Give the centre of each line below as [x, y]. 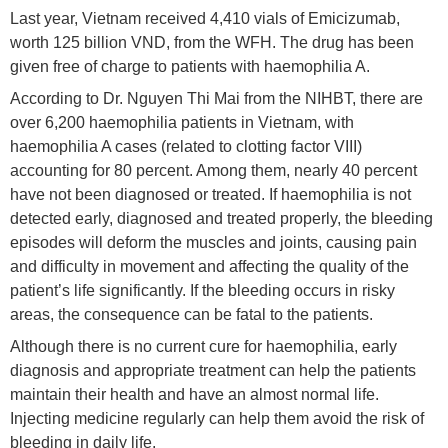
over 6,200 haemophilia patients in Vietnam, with [182, 122]
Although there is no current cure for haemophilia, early [203, 346]
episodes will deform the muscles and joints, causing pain [213, 242]
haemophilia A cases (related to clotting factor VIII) [186, 146]
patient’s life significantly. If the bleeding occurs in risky [202, 290]
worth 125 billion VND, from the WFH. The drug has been [212, 42]
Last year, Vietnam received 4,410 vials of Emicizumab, [205, 18]
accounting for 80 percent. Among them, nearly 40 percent [213, 170]
